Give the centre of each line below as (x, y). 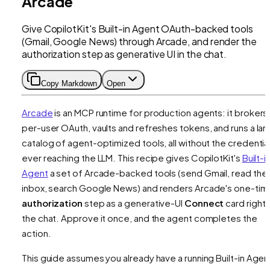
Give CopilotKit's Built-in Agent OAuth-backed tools (137, 28)
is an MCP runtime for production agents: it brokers (160, 112)
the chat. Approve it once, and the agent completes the (140, 218)
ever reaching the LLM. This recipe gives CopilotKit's (132, 157)
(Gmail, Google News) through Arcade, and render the (139, 41)
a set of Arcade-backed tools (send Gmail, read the (158, 172)
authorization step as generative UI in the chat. (124, 54)
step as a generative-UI (133, 202)
